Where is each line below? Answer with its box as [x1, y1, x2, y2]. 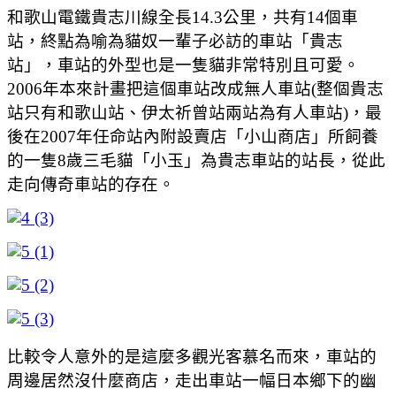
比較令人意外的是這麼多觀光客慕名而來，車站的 [7, 346, 377, 366]
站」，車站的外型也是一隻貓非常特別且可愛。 [7, 55, 360, 74]
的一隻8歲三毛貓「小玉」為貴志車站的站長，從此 [7, 150, 385, 170]
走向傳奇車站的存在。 [7, 174, 175, 194]
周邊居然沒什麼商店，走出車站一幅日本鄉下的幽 [7, 370, 377, 390]
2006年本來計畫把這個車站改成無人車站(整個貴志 [7, 79, 384, 98]
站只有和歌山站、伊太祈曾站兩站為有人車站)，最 [7, 103, 382, 122]
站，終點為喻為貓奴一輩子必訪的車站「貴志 [7, 31, 343, 50]
